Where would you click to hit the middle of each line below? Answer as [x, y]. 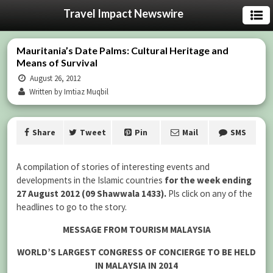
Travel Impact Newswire [123, 13]
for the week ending [208, 180]
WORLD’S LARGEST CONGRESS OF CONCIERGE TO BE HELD [136, 252]
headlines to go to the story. [72, 207]
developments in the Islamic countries [90, 180]
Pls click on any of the [209, 193]
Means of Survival [57, 62]
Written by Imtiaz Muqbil [68, 92]
